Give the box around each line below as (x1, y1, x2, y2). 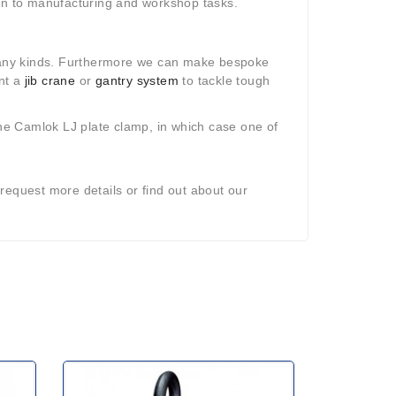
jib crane (24, 72, 76, 88)
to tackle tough (179, 72, 270, 88)
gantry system (95, 72, 179, 88)
